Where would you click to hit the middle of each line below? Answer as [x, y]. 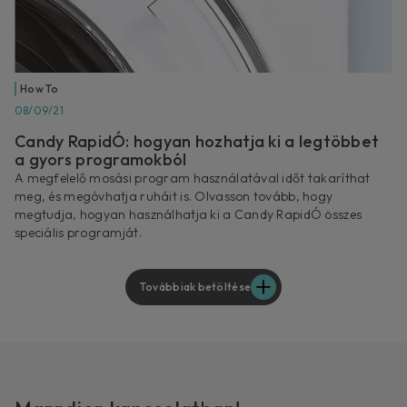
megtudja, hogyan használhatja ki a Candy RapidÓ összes [189, 215]
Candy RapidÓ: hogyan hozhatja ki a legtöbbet [197, 142]
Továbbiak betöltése [195, 287]
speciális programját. [78, 233]
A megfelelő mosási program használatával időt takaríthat [193, 179]
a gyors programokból [101, 160]
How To [40, 89]
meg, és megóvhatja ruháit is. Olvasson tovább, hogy [174, 197]
